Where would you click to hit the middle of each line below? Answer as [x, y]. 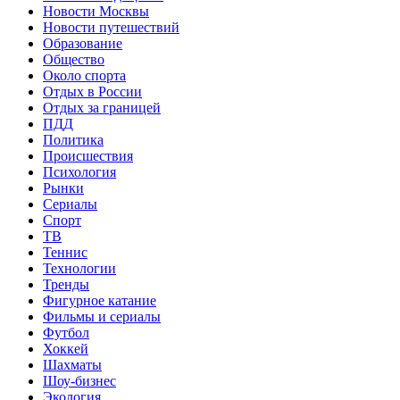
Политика [73, 139]
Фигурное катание [100, 300]
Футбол [66, 332]
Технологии [79, 268]
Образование [83, 43]
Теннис [65, 252]
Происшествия [88, 155]
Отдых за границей [102, 107]
